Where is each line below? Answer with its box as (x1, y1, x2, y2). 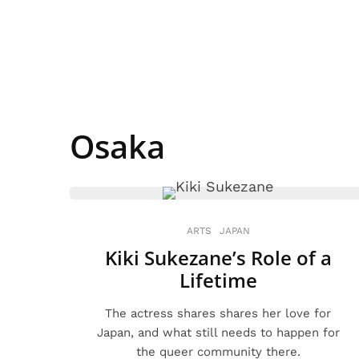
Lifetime (179, 267, 257, 293)
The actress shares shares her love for (105, 306, 331, 321)
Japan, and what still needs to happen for (96, 325, 340, 340)
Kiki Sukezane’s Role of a (104, 244, 332, 271)
